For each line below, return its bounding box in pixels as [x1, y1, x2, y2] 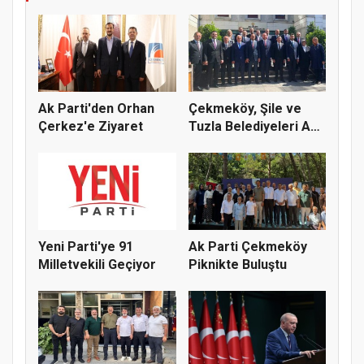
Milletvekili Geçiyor [38, 257, 156, 273]
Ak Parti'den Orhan [38, 100, 154, 116]
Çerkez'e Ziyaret [38, 118, 143, 134]
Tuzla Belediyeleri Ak [188, 118, 318, 134]
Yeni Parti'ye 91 [38, 239, 133, 255]
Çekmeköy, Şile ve [188, 100, 301, 116]
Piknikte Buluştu [188, 257, 287, 273]
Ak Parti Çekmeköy [188, 239, 307, 255]
